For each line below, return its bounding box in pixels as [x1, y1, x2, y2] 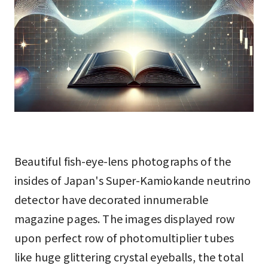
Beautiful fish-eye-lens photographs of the [14, 153, 232, 169]
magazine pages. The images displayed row [14, 211, 235, 226]
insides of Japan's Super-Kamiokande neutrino [14, 172, 251, 188]
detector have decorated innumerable [14, 191, 209, 207]
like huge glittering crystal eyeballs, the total [14, 249, 244, 264]
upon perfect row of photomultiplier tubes [14, 230, 234, 245]
